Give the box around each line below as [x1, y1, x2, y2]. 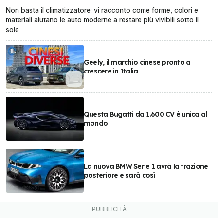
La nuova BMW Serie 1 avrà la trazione [83, 162, 208, 171]
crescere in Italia [83, 66, 138, 75]
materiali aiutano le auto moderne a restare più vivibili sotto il [6, 15, 199, 24]
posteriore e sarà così [83, 170, 155, 180]
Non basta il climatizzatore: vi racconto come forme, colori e [6, 5, 198, 14]
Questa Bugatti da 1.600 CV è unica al [83, 109, 207, 119]
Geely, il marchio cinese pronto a [83, 57, 191, 67]
